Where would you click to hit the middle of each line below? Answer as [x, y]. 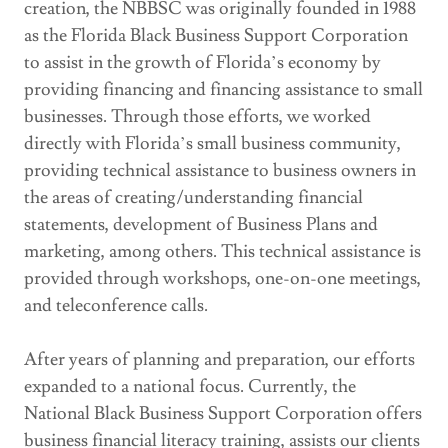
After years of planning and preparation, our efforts [219, 360]
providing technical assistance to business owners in [220, 171]
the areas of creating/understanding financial [193, 198]
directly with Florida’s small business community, [212, 144]
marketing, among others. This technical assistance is [222, 252]
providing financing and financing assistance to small [223, 90]
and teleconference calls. [116, 306]
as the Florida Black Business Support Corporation [216, 36]
